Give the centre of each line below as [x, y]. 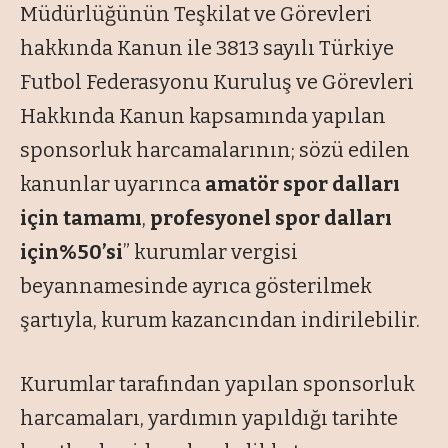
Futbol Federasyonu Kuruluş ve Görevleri [217, 82]
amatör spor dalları [302, 184]
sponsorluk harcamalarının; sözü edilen [215, 150]
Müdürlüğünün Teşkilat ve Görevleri [196, 14]
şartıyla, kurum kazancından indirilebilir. [220, 320]
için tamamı [81, 218]
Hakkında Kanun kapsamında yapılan [203, 116]
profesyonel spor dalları [271, 218]
